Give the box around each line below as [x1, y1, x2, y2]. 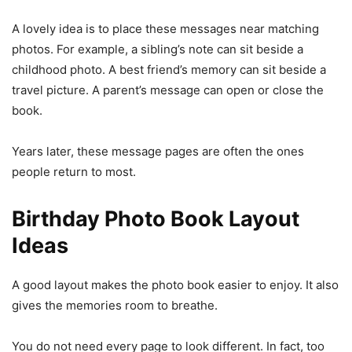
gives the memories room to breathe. [12, 297, 218, 313]
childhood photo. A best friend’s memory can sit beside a [12, 61, 326, 77]
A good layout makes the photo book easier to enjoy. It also [12, 277, 339, 292]
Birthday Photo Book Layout [12, 205, 299, 232]
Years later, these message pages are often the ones [12, 143, 304, 159]
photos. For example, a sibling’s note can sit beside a [12, 41, 303, 57]
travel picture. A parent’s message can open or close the [12, 82, 324, 97]
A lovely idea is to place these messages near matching [12, 20, 319, 36]
